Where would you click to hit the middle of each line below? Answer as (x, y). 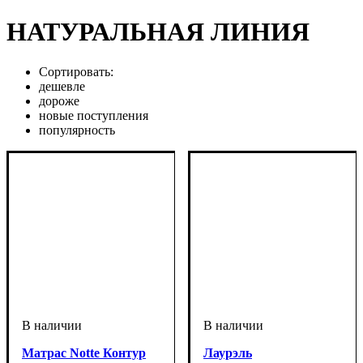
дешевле (62, 86)
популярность (77, 130)
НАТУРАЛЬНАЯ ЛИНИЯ (158, 32)
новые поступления (94, 115)
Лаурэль (228, 352)
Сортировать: (76, 71)
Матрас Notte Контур (84, 352)
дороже (59, 100)
